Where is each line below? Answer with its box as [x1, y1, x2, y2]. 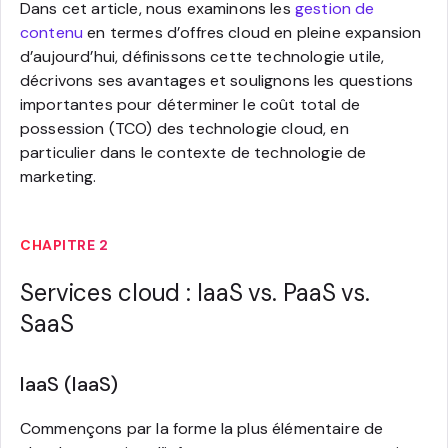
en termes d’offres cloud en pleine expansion [83, 21, 422, 43]
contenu [20, 21, 84, 43]
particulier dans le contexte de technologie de [20, 141, 367, 163]
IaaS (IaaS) [20, 370, 119, 397]
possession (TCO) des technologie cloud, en [20, 117, 349, 139]
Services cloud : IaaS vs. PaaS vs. [20, 276, 370, 308]
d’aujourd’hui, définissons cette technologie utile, [20, 45, 385, 67]
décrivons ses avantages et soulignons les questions [20, 69, 414, 91]
